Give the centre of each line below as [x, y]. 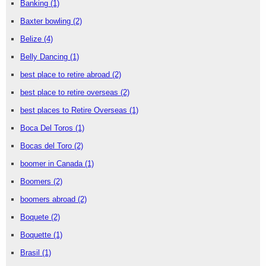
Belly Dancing [45, 57]
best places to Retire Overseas [75, 110]
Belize [32, 39]
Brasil [31, 253]
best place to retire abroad [66, 75]
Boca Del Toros [48, 128]
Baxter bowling [47, 21]
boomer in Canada [53, 164]
